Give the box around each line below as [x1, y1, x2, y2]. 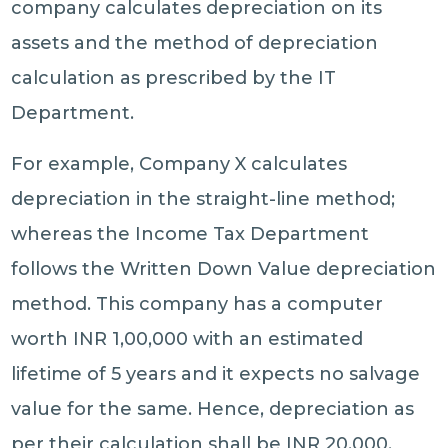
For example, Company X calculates [11, 153, 348, 175]
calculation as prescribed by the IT [11, 67, 337, 89]
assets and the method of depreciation [11, 32, 379, 54]
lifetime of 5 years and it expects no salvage [11, 363, 421, 385]
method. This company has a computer [11, 293, 384, 315]
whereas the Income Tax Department [11, 223, 370, 245]
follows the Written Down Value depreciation [11, 258, 437, 280]
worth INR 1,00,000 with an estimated [11, 328, 364, 350]
